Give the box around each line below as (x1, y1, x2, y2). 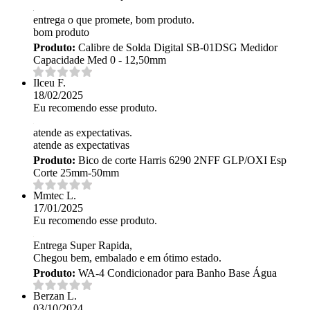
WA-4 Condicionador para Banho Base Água (75, 266, 277, 279)
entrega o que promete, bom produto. (33, 13, 194, 26)
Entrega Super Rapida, (33, 239, 132, 251)
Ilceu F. (33, 76, 66, 89)
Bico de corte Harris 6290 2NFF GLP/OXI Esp (75, 154, 286, 166)
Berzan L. (33, 289, 77, 302)
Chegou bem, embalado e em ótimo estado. (33, 251, 221, 264)
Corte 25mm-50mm (33, 166, 119, 179)
